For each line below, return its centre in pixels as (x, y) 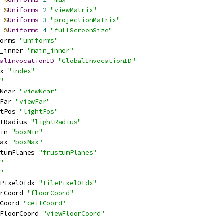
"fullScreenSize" (81, 30)
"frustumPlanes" (68, 152)
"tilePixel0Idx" (68, 183)
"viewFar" (33, 101)
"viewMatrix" (74, 10)
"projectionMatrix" (85, 20)
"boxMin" (27, 132)
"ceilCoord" (45, 203)
